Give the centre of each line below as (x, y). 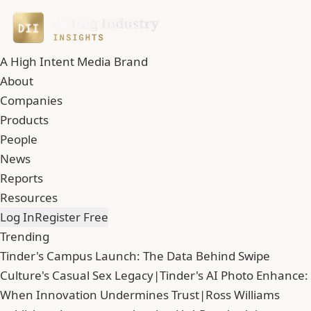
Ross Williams (243, 295)
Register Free (72, 217)
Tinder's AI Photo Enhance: (234, 275)
